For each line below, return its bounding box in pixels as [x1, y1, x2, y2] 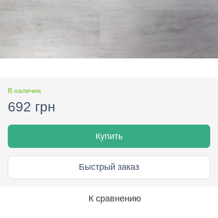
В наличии [8, 86, 41, 94]
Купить [95, 131, 123, 141]
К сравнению [89, 193, 141, 203]
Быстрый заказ [79, 162, 139, 172]
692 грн [8, 99, 55, 114]
